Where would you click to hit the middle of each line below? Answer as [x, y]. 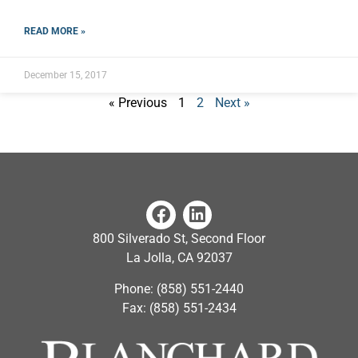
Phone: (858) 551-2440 [179, 288]
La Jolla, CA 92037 [179, 258]
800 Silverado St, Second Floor [179, 239]
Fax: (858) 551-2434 [179, 308]
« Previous [137, 102]
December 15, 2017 [66, 75]
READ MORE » [55, 31]
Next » [232, 102]
